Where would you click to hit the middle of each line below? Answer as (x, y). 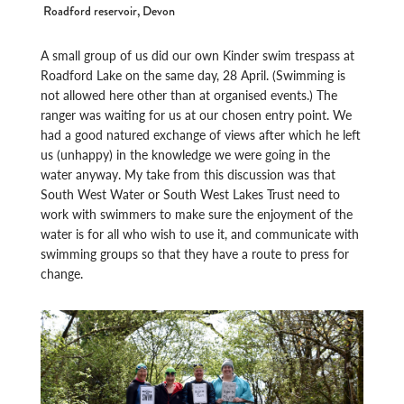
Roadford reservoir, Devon (108, 11)
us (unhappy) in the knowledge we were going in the (186, 155)
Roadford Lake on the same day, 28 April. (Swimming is (193, 75)
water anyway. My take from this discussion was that (188, 174)
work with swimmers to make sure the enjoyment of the (197, 214)
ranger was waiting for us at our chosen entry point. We (197, 115)
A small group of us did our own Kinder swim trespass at (198, 55)
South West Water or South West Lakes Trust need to (191, 194)
